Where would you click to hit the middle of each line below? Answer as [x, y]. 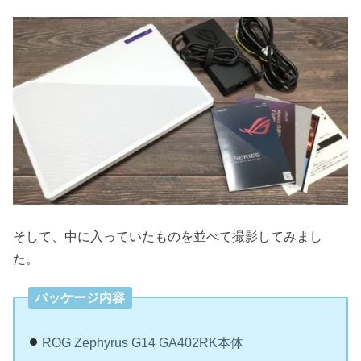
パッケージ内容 [80, 298]
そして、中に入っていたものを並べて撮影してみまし [168, 236]
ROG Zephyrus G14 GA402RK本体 [142, 343]
